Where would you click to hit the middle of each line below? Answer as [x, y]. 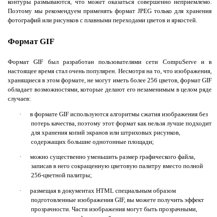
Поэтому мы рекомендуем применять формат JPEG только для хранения [110, 11]
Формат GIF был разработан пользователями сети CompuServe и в [110, 62]
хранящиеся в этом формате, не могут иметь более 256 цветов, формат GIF [110, 80]
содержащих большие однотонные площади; [93, 141]
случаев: [19, 99]
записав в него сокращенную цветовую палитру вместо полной [117, 166]
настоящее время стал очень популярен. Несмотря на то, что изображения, [110, 71]
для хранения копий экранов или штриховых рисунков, [106, 132]
